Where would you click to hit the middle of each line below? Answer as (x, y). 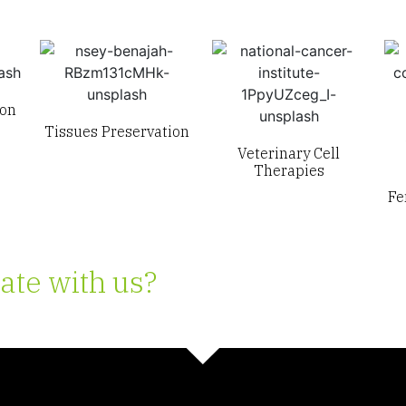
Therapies (289, 170)
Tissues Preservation (116, 131)
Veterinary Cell (289, 153)
